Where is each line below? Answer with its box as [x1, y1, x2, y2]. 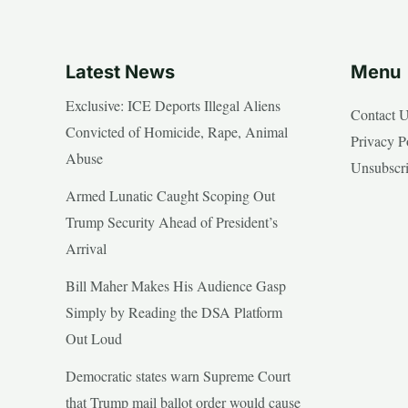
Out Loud [66, 328, 122, 348]
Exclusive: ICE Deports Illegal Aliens [66, 95, 280, 115]
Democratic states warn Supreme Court [66, 365, 291, 385]
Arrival [66, 238, 107, 258]
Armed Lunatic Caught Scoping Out [66, 185, 275, 205]
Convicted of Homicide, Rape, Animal [66, 121, 288, 141]
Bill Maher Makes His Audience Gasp [66, 275, 286, 295]
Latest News [66, 60, 175, 83]
